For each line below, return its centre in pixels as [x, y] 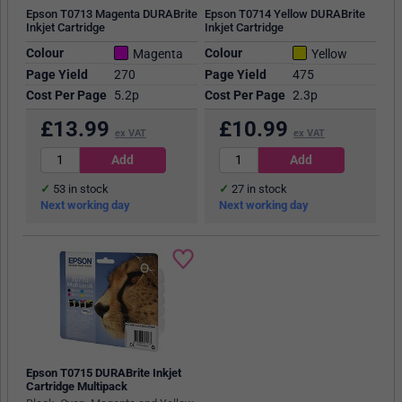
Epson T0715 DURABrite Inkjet [103, 372]
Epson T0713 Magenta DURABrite [111, 14]
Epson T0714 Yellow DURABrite [284, 14]
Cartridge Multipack [76, 386]
